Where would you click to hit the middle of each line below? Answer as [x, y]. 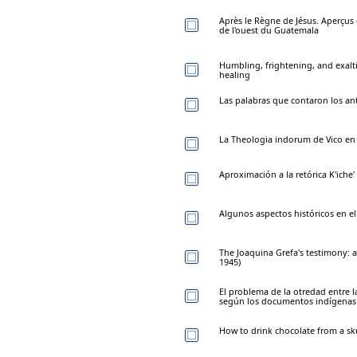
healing [235, 74]
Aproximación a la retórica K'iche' [287, 174]
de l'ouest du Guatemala [269, 29]
